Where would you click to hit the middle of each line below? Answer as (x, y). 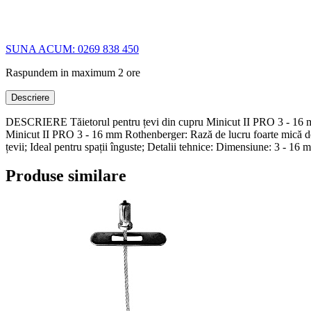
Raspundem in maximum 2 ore (73, 72)
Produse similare (66, 176)
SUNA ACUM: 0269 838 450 (72, 49)
